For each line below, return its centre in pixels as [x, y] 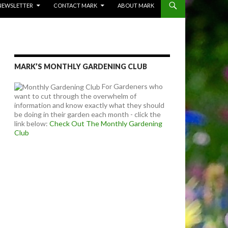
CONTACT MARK [75, 5]
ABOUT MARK [136, 5]
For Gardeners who [132, 86]
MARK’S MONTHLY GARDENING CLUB [81, 66]
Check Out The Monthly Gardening [106, 124]
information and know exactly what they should [89, 105]
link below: [32, 124]
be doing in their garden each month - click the [88, 115]
